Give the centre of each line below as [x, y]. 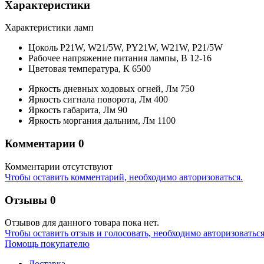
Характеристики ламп [49, 28]
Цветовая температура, [76, 69]
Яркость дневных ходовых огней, [97, 89]
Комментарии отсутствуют [59, 166]
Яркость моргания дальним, [85, 121]
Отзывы [26, 200]
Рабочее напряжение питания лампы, [105, 58]
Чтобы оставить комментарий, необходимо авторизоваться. [124, 177]
